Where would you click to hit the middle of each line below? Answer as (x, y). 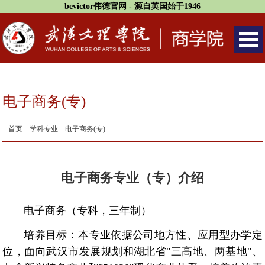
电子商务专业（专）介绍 (132, 178)
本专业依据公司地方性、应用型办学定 (170, 235)
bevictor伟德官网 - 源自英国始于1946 (132, 6)
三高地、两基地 (209, 252)
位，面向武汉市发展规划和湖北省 (85, 252)
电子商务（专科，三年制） (88, 211)
